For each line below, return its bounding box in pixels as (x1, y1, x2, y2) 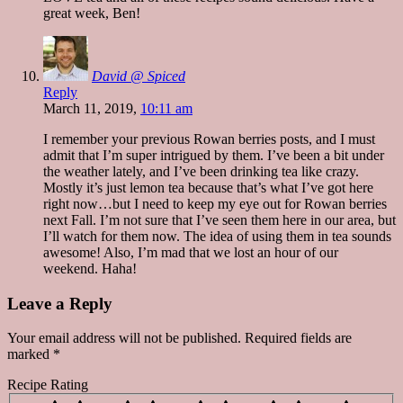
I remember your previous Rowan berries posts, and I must (43, 130, 375, 147)
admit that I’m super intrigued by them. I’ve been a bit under (43, 147, 384, 163)
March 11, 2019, (43, 100, 140, 116)
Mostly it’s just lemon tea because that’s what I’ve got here (43, 179, 373, 195)
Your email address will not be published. (7, 330, 241, 346)
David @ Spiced (92, 67, 185, 84)
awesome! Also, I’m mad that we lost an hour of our (43, 244, 338, 260)
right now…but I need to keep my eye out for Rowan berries (43, 195, 387, 211)
